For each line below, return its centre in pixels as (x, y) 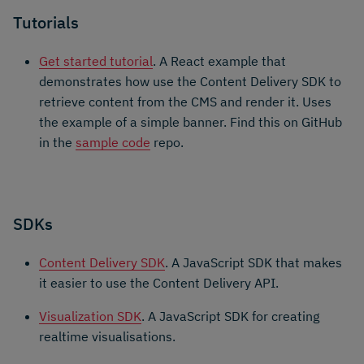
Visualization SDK (90, 316)
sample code (113, 143)
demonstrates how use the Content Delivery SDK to (190, 82)
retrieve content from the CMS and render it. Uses (185, 102)
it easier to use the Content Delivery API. (159, 282)
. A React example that (219, 61)
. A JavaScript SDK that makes (253, 262)
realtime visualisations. (107, 336)
